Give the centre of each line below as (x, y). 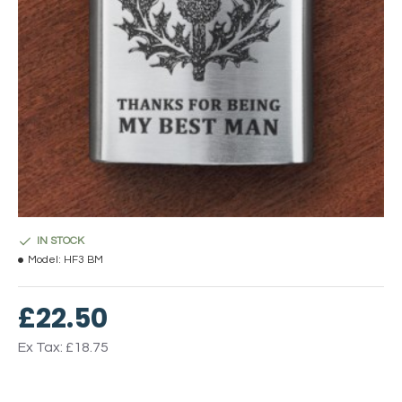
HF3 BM (83, 260)
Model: (44, 260)
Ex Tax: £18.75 (63, 347)
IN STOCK (61, 241)
